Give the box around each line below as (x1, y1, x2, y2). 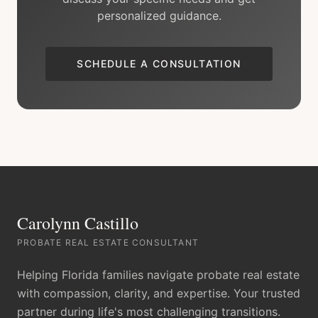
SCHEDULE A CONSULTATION (77, 57, 241, 70)
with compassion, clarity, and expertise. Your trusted (17, 286, 300, 300)
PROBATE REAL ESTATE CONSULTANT (17, 237, 199, 248)
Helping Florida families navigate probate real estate (17, 268, 300, 282)
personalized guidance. (97, 9, 221, 23)
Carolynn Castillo (17, 212, 138, 234)
